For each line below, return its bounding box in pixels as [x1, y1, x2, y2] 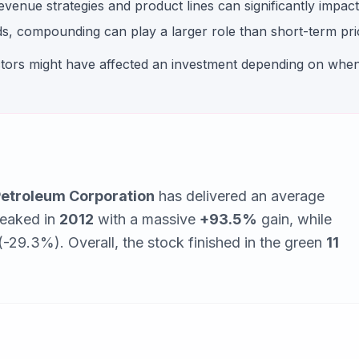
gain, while [257, 211, 332, 228]
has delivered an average [155, 188, 325, 204]
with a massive [94, 211, 200, 228]
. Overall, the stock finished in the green [60, 234, 326, 251]
